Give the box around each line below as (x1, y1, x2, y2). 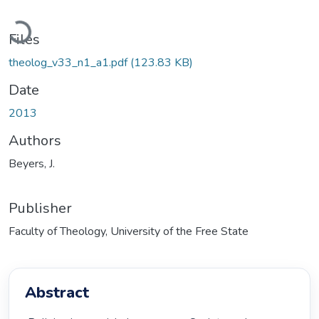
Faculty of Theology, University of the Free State (9, 223, 249, 239)
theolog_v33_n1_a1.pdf (9, 54, 130, 70)
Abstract (25, 282, 90, 304)
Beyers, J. (9, 155, 55, 172)
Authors (9, 130, 61, 150)
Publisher (9, 198, 72, 218)
